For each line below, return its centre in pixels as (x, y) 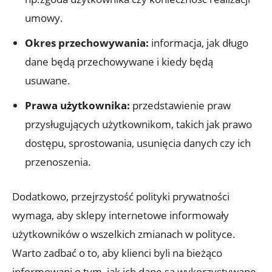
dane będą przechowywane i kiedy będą (119, 61)
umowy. (44, 18)
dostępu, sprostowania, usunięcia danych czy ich (138, 143)
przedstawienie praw (180, 105)
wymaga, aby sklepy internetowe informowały (121, 215)
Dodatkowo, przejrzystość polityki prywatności (121, 196)
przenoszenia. (58, 161)
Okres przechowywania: (87, 42)
